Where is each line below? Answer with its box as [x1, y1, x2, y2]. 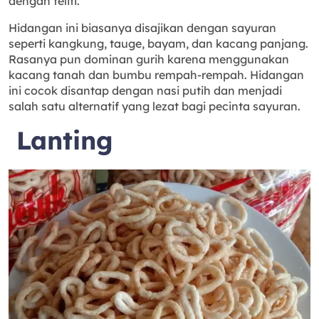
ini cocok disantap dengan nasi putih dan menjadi [9, 83, 282, 98]
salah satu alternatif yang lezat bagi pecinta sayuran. [9, 99, 300, 114]
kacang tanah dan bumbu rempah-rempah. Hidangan [9, 68, 304, 83]
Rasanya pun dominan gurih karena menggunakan [9, 52, 289, 67]
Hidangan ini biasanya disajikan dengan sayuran [9, 21, 276, 36]
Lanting [9, 125, 113, 157]
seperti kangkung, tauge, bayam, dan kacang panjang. [9, 36, 308, 51]
